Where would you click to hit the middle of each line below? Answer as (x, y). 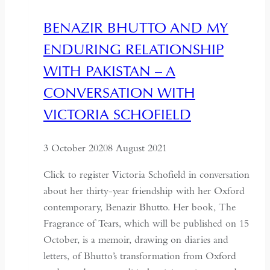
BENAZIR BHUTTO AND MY (136, 27)
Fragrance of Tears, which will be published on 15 (146, 223)
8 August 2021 (137, 148)
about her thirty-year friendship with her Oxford (144, 190)
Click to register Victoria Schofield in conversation (146, 174)
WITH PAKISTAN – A (109, 71)
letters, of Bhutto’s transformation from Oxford (140, 256)
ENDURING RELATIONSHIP (133, 49)
